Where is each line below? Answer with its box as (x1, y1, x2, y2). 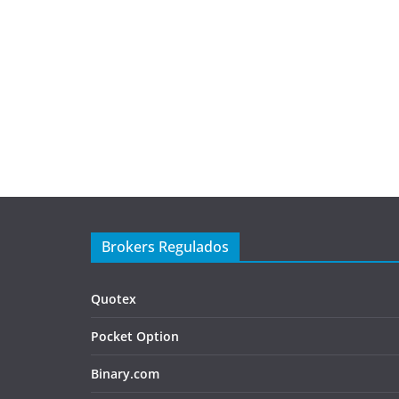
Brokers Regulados (102, 237, 229, 257)
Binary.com (91, 365, 159, 383)
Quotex (91, 290, 136, 308)
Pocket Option (91, 328, 179, 346)
